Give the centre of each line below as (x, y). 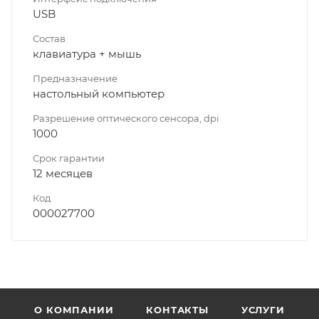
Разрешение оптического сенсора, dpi (126, 118)
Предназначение (75, 78)
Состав (49, 38)
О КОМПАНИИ (74, 310)
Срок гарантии (69, 158)
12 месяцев (63, 173)
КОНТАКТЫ (177, 310)
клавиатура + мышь (87, 53)
